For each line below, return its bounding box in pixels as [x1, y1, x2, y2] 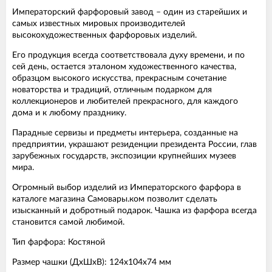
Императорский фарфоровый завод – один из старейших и [12, 7, 247, 16]
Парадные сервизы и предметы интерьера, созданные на [12, 128, 238, 137]
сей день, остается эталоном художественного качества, [12, 62, 236, 71]
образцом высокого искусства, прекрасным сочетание [12, 73, 226, 83]
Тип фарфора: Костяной [12, 237, 105, 246]
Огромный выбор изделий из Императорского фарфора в [12, 183, 241, 192]
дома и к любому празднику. [12, 108, 126, 117]
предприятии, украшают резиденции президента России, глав [12, 140, 257, 149]
